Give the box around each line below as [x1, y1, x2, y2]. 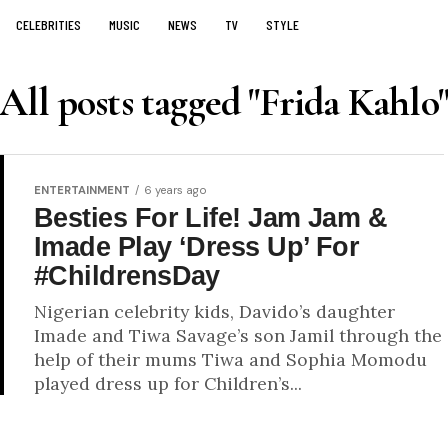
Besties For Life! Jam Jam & [34, 202, 388, 233]
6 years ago [144, 183, 207, 197]
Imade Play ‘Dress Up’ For [34, 231, 360, 262]
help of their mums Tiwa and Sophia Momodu [34, 348, 427, 371]
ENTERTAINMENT [34, 183, 130, 197]
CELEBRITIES [16, 16, 81, 33]
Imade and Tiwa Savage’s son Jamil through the [34, 324, 442, 347]
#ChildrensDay [34, 260, 220, 291]
